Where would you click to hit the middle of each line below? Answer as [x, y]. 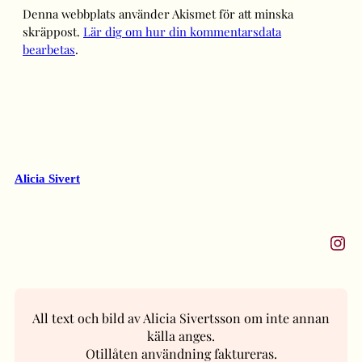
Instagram [336, 242]
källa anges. [181, 336]
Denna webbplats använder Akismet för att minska [158, 14]
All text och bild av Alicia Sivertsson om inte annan [181, 318]
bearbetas [49, 50]
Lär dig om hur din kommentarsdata [182, 32]
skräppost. [53, 32]
